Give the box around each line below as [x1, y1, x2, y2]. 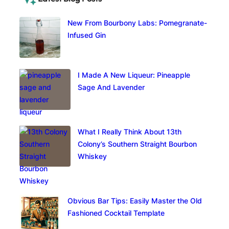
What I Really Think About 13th [78, 127, 182, 136]
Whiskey [78, 151, 107, 161]
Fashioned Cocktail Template [67, 208, 165, 217]
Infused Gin [67, 30, 106, 39]
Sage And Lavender [78, 82, 145, 91]
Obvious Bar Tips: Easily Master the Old [67, 196, 202, 205]
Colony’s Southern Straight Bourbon [78, 139, 197, 148]
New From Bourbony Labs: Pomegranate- [67, 18, 208, 27]
